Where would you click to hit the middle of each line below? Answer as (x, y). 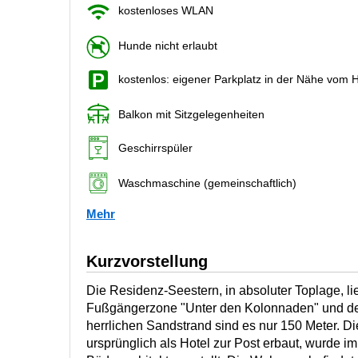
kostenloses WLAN (166, 10)
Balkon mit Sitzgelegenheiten (191, 114)
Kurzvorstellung (147, 261)
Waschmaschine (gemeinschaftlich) (207, 183)
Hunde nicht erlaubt (168, 46)
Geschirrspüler (155, 147)
